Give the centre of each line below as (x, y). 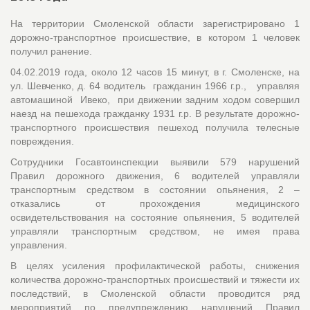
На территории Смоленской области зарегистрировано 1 (155, 23)
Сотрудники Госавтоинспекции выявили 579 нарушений (155, 162)
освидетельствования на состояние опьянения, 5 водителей (155, 217)
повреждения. (42, 141)
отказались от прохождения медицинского (155, 203)
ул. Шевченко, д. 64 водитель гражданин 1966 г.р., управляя (155, 85)
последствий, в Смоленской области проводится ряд (155, 293)
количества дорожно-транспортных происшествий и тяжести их (155, 279)
